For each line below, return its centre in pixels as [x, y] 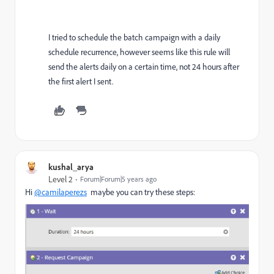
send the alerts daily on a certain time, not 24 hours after [144, 67]
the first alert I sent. [83, 82]
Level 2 [61, 180]
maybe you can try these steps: [141, 192]
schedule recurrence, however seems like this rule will [139, 52]
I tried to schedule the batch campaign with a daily [134, 38]
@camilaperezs [61, 192]
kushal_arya [71, 167]
